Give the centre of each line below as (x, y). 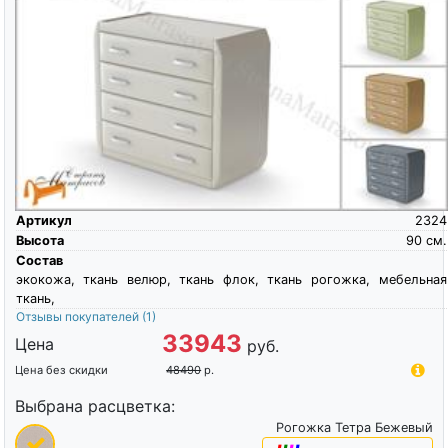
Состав (39, 260)
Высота (39, 240)
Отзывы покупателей (78, 316)
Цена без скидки (61, 369)
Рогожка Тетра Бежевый (355, 427)
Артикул (43, 220)
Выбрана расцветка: (94, 405)
